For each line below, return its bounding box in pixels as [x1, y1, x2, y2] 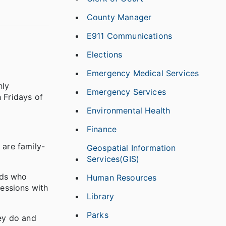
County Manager [87, 12, 152, 22]
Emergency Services [87, 87, 166, 97]
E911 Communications [87, 31, 173, 41]
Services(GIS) [87, 154, 140, 164]
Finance [87, 124, 117, 134]
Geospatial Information [87, 143, 176, 153]
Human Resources [87, 173, 157, 183]
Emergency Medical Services [87, 68, 199, 78]
